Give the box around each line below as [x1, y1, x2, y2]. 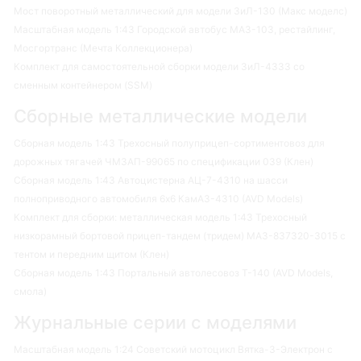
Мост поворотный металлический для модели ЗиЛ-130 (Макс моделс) [14, 5, 347, 18]
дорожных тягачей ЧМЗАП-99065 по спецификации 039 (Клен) [14, 156, 313, 168]
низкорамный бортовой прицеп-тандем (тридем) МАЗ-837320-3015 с [14, 230, 346, 243]
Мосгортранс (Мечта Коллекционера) [14, 42, 193, 55]
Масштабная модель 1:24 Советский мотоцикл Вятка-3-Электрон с [14, 343, 333, 356]
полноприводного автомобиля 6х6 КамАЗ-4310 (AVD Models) [14, 193, 303, 205]
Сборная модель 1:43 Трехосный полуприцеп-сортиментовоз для [14, 137, 325, 150]
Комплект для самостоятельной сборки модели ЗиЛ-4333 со [14, 60, 305, 73]
